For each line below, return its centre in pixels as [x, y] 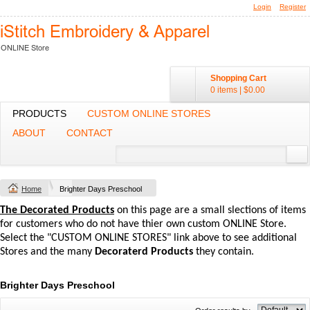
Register [293, 7]
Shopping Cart [238, 78]
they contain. [224, 252]
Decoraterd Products [144, 252]
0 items [224, 90]
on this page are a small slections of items [210, 210]
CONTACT [90, 133]
